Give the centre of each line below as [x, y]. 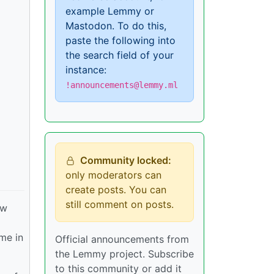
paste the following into [120, 40]
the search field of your [120, 55]
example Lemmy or [110, 11]
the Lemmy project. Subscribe [124, 254]
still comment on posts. [120, 204]
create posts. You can [116, 190]
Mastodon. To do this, [116, 26]
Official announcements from [122, 239]
